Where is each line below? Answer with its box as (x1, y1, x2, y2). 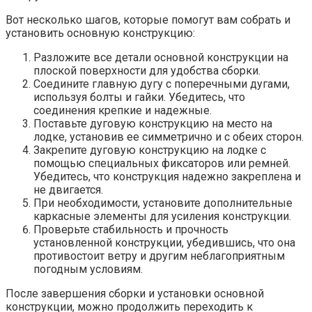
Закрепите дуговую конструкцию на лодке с (33, 143, 266, 157)
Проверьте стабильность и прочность (33, 222, 228, 236)
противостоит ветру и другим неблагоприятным (33, 249, 285, 263)
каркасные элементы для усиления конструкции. (33, 209, 291, 223)
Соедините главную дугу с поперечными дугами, (33, 77, 290, 91)
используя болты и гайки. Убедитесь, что (33, 90, 245, 104)
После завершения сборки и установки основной (6, 286, 264, 300)
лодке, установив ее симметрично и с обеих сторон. (33, 130, 304, 143)
